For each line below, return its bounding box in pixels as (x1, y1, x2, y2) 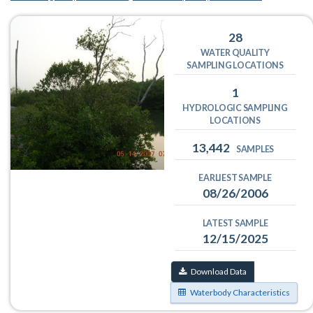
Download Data (191, 266, 247, 277)
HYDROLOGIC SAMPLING (182, 103, 288, 114)
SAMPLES (235, 144, 275, 155)
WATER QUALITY (201, 48, 270, 59)
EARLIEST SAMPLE (198, 173, 272, 184)
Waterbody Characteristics (190, 287, 291, 298)
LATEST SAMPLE (202, 218, 268, 229)
